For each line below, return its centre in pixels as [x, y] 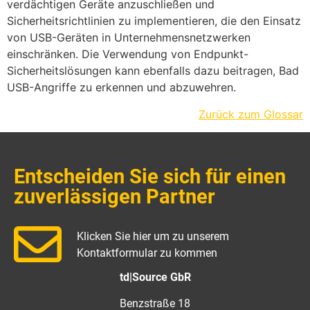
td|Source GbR [155, 277]
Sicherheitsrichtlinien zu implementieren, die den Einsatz [154, 21]
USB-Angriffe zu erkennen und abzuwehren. [121, 88]
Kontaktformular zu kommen [147, 253]
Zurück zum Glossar [251, 114]
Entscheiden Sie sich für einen [150, 177]
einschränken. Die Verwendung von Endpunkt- [128, 54]
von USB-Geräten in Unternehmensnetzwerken [129, 38]
